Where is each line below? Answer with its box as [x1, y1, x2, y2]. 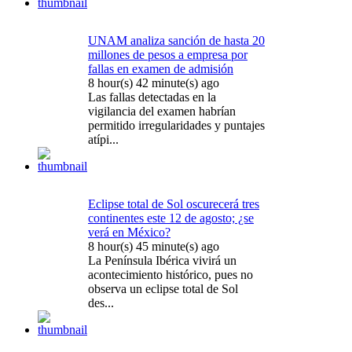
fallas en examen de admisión [88, 62, 233, 76]
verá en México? [88, 225, 170, 240]
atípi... [88, 133, 119, 147]
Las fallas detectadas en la [88, 90, 216, 104]
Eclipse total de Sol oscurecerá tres [88, 197, 259, 211]
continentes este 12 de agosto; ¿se [88, 211, 254, 225]
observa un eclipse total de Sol [88, 282, 238, 296]
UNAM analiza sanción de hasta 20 [88, 34, 265, 48]
